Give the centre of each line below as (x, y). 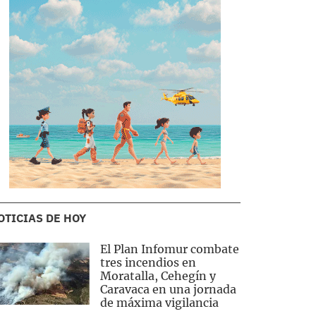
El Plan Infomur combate (169, 249)
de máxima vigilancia (159, 303)
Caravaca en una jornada (168, 289)
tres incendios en (148, 262)
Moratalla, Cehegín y (158, 276)
